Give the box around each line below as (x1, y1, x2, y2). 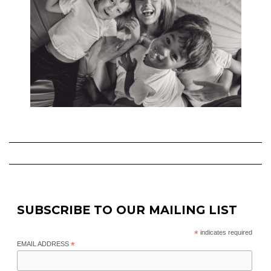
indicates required (198, 229, 252, 236)
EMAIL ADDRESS (16, 240, 71, 247)
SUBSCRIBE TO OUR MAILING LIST (16, 203, 237, 217)
